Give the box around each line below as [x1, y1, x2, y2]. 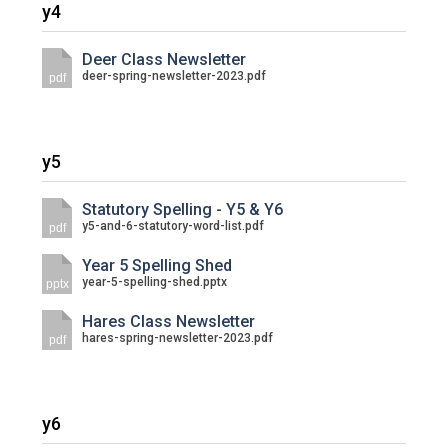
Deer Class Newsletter [82, 50, 247, 69]
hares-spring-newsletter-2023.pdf [82, 331, 274, 345]
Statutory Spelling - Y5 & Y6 [82, 200, 284, 219]
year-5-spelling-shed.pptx [82, 275, 228, 289]
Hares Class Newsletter [82, 312, 256, 331]
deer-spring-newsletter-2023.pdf [82, 69, 267, 83]
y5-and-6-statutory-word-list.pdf [82, 219, 265, 233]
